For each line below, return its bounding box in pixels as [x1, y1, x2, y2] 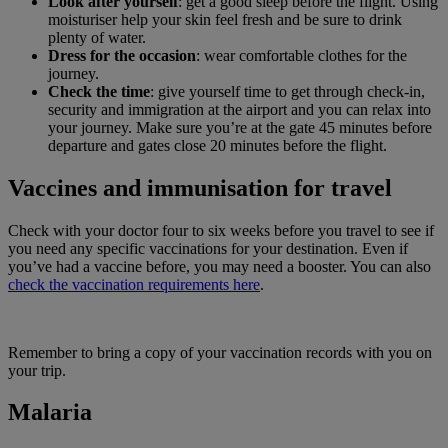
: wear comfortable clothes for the [196, 46, 407, 64]
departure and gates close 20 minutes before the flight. [48, 136, 387, 154]
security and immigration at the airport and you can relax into [48, 100, 431, 118]
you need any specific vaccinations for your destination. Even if [8, 239, 408, 257]
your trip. [8, 361, 66, 379]
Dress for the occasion [48, 46, 196, 64]
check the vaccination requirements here [8, 275, 260, 293]
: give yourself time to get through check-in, [150, 82, 425, 100]
